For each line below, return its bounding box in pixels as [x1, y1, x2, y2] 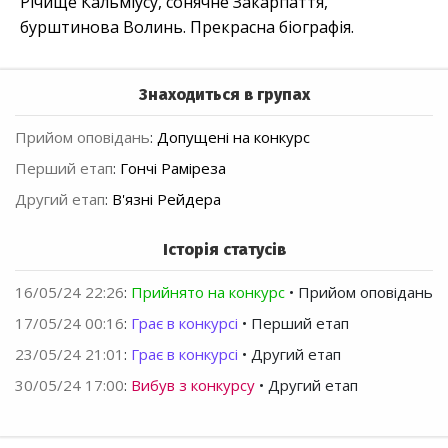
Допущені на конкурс [157, 127, 310, 148]
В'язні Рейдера [112, 189, 221, 210]
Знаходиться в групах [138, 85, 310, 105]
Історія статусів [162, 240, 286, 260]
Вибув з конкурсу [131, 375, 255, 396]
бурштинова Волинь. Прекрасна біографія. [20, 16, 354, 39]
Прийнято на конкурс [131, 282, 285, 303]
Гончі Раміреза [120, 158, 226, 179]
